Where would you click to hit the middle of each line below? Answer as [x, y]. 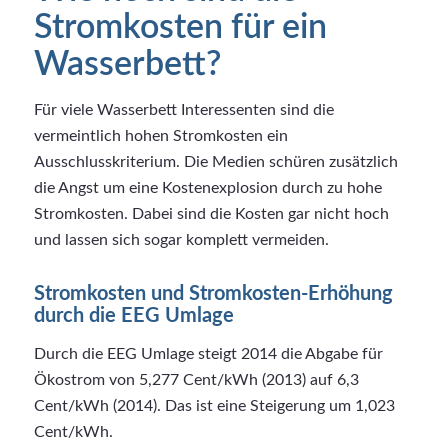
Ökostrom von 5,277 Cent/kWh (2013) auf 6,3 [196, 379]
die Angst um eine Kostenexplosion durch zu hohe [207, 188]
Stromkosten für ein [180, 27]
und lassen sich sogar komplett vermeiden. [181, 240]
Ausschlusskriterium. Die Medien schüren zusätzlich [215, 162]
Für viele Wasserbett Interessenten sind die [183, 110]
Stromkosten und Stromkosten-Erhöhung [213, 294]
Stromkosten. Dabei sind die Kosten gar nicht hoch [211, 214]
